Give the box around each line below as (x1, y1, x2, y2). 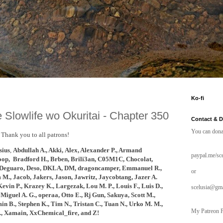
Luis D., (139, 182, 163, 190)
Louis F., (115, 182, 140, 190)
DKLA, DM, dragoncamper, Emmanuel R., (42, 164, 162, 172)
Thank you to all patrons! (1, 130, 69, 138)
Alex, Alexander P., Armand (64, 146, 142, 154)
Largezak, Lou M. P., (54, 182, 116, 190)
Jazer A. (134, 173, 157, 181)
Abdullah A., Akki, (12, 146, 65, 154)
